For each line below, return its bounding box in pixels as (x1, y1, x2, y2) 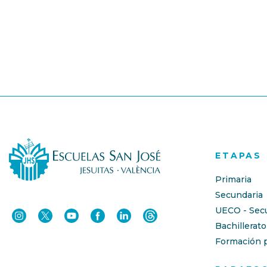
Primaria (215, 174, 252, 185)
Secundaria (215, 190, 263, 201)
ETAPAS (215, 150, 262, 162)
